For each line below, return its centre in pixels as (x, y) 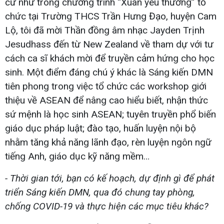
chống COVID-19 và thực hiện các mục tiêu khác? (107, 206)
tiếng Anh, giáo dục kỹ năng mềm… (77, 156)
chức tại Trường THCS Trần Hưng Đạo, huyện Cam (111, 16)
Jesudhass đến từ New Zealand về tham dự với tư (109, 44)
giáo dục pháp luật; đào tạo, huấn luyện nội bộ (100, 128)
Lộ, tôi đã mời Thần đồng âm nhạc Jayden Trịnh (105, 30)
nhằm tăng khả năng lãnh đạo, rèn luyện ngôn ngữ (108, 142)
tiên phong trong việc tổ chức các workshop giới (106, 86)
